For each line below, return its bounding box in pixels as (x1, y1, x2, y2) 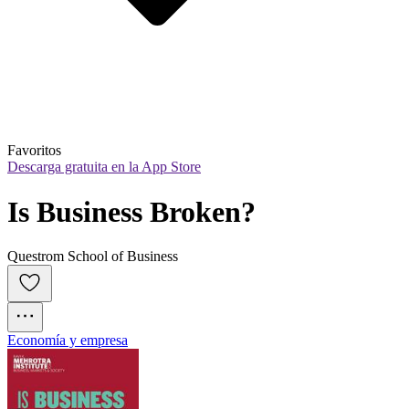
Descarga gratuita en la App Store (7, 159, 201, 175)
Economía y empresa (7, 332, 128, 349)
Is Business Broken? (7, 194, 256, 228)
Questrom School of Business (7, 248, 178, 265)
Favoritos (7, 142, 61, 159)
